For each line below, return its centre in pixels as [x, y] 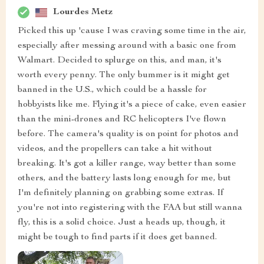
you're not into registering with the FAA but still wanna [130, 208]
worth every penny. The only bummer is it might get [124, 76]
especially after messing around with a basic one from [127, 46]
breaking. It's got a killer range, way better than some [127, 164]
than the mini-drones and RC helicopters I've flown [122, 120]
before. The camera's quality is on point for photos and [128, 135]
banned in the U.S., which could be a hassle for [112, 90]
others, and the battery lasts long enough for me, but [124, 179]
